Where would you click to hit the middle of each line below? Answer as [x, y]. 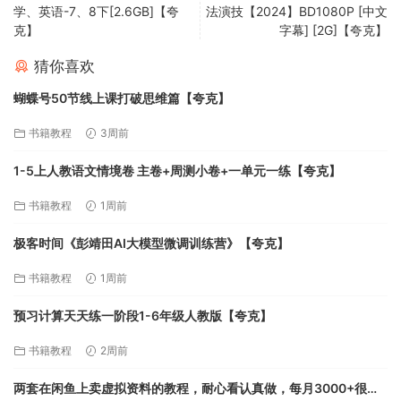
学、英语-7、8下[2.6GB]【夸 [96, 11]
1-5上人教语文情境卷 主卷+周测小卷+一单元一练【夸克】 [177, 171]
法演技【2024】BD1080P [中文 [297, 11]
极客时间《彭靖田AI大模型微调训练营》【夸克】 [151, 243]
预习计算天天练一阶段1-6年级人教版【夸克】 [143, 316]
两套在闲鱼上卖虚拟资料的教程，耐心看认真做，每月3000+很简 [196, 388]
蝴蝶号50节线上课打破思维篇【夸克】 [122, 98]
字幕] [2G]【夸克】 [333, 30]
